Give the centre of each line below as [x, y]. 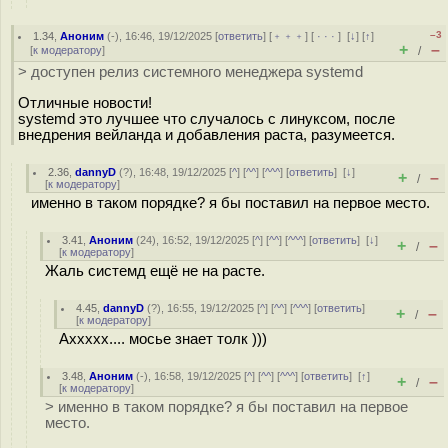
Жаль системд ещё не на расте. [155, 271]
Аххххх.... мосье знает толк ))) [163, 339]
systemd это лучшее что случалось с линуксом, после [206, 118]
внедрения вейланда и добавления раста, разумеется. [206, 134]
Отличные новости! [85, 102]
